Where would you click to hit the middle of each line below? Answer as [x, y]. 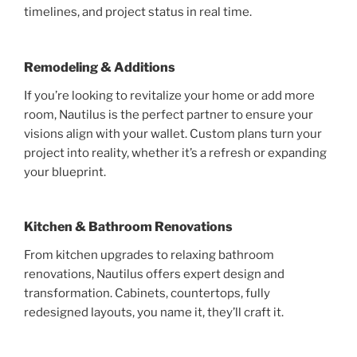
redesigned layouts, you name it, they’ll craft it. [154, 313]
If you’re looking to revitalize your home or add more [169, 95]
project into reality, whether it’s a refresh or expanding [175, 153]
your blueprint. [65, 172]
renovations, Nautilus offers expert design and [154, 275]
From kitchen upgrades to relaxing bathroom [149, 255]
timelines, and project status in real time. [138, 12]
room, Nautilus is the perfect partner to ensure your [169, 114]
